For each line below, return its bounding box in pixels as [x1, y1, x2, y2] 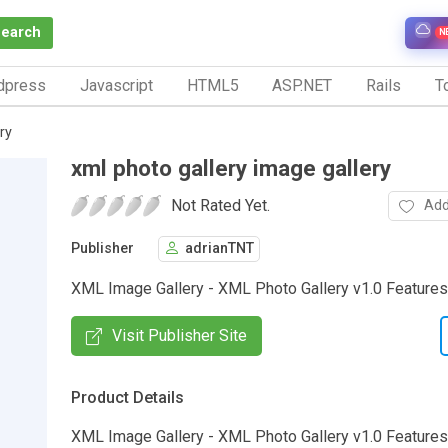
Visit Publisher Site [112, 325, 247, 345]
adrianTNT [185, 240, 254, 258]
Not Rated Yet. [171, 195, 270, 215]
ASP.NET [272, 75, 333, 95]
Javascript [79, 75, 153, 95]
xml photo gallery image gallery [71, 154, 391, 181]
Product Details [71, 387, 184, 407]
